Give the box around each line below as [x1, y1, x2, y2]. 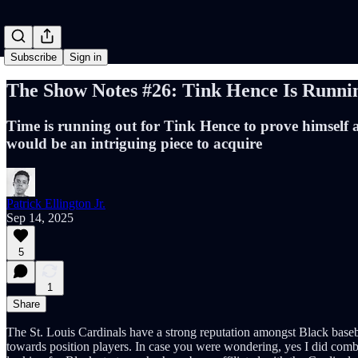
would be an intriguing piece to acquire [6, 134, 262, 152]
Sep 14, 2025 [6, 210, 74, 225]
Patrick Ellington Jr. [6, 196, 105, 210]
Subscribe [10, 51, 57, 63]
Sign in [70, 51, 101, 63]
